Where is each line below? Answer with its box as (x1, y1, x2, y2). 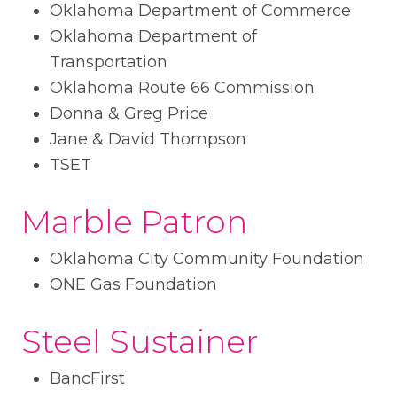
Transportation (50, 51, 167, 72)
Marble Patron (21, 201, 247, 241)
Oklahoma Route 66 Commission (50, 77, 315, 97)
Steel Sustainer (21, 321, 258, 361)
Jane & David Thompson (50, 128, 246, 149)
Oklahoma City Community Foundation (50, 248, 364, 269)
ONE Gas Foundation (50, 274, 217, 294)
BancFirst (50, 368, 125, 388)
